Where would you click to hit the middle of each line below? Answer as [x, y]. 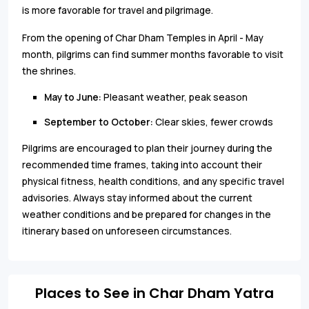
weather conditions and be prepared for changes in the [147, 214]
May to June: [74, 97]
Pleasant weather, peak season [176, 97]
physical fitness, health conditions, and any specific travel [153, 181]
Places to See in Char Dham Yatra [154, 293]
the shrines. [49, 71]
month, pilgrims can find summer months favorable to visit [153, 54]
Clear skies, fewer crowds [214, 122]
